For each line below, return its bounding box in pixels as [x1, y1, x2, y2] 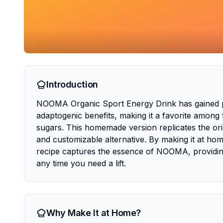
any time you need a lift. [36, 158, 126, 168]
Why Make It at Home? [46, 208, 141, 218]
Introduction [46, 79, 98, 90]
